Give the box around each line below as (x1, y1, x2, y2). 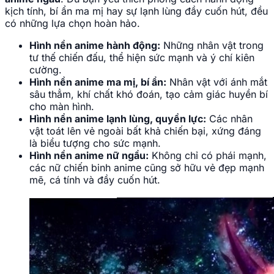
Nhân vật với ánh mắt (166, 75, 267, 88)
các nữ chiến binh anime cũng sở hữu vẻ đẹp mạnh (29, 161, 264, 174)
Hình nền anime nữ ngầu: (29, 149, 149, 161)
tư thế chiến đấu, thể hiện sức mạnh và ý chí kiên (29, 51, 254, 64)
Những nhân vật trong (160, 39, 264, 51)
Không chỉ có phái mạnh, (149, 149, 267, 161)
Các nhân (206, 112, 253, 125)
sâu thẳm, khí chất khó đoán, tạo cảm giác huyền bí (29, 87, 268, 100)
